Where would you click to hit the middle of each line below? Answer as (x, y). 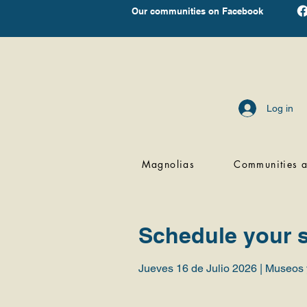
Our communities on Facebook (197, 11)
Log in (280, 108)
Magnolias (168, 164)
